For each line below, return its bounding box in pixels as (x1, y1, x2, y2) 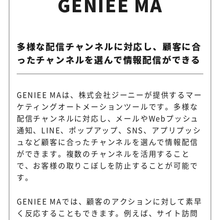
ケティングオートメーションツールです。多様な (16, 101, 198, 111)
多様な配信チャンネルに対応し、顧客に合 (16, 39, 201, 53)
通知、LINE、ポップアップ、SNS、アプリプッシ (16, 124, 201, 135)
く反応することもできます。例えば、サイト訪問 (16, 207, 198, 218)
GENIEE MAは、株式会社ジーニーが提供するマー (16, 89, 202, 100)
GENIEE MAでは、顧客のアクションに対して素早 (16, 195, 202, 206)
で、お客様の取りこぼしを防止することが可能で (16, 160, 198, 170)
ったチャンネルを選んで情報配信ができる (16, 53, 201, 66)
